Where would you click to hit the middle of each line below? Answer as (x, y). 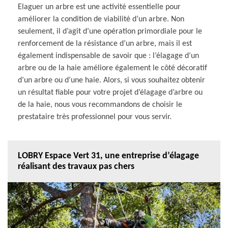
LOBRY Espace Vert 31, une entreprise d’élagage (108, 156)
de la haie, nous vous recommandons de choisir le (100, 105)
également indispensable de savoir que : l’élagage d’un (108, 56)
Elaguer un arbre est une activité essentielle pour (99, 7)
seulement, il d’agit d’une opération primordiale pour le (110, 31)
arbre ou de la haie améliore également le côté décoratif (112, 68)
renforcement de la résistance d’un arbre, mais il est (105, 44)
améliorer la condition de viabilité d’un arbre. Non (101, 19)
